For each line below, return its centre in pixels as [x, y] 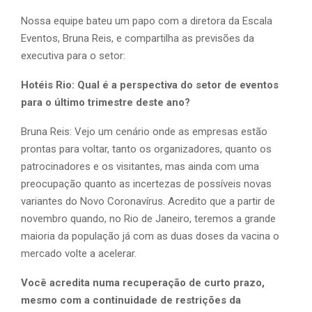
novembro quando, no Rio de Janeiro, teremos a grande [148, 218]
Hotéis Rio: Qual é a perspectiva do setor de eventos [150, 85]
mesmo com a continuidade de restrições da [131, 300]
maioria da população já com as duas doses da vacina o [150, 236]
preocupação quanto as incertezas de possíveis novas [146, 184]
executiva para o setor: [73, 55]
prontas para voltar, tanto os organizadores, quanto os [146, 149]
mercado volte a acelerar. [79, 253]
